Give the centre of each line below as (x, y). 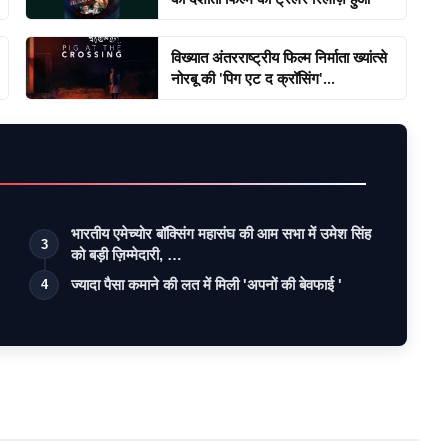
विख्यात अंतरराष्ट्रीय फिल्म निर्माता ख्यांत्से (279, 56)
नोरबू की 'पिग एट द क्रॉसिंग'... (253, 77)
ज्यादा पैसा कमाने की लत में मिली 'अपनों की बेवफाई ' (207, 284)
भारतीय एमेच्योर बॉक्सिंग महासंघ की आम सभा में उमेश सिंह (221, 233)
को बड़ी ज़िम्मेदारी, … (127, 254)
